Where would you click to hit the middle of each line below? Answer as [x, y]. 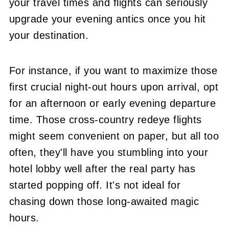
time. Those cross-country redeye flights [105, 119]
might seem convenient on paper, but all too [114, 136]
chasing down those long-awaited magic [104, 201]
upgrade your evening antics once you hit [107, 19]
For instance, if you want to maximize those [113, 70]
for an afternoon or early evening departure [112, 103]
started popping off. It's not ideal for [95, 185]
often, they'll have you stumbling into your [109, 152]
